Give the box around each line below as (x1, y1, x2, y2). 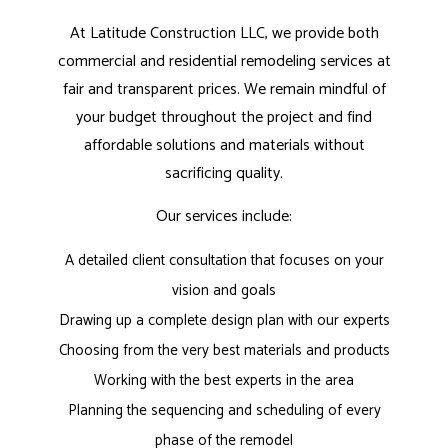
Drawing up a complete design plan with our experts (58, 308, 390, 334)
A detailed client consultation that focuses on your (64, 248, 384, 274)
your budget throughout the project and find (76, 104, 372, 132)
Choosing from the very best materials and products (58, 338, 390, 364)
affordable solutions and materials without (83, 132, 365, 160)
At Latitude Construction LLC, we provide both (69, 20, 379, 48)
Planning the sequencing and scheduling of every (67, 398, 381, 424)
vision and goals (172, 278, 276, 304)
